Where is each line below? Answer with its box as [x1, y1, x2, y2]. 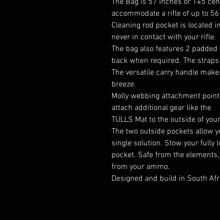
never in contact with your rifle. [111, 32, 216, 43]
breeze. [111, 80, 136, 90]
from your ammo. [111, 162, 170, 172]
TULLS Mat [111, 115, 149, 125]
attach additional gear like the [111, 103, 211, 113]
